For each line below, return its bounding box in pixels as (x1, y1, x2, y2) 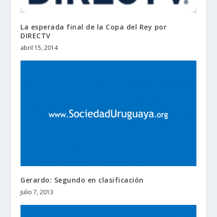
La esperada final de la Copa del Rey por (20, 22, 167, 31)
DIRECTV (20, 31, 51, 40)
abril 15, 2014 (20, 43, 58, 52)
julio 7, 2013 (20, 187, 54, 196)
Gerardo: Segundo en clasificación (20, 175, 144, 185)
